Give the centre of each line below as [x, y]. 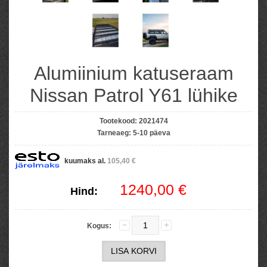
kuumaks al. [86, 161]
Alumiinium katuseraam [133, 73]
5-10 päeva [151, 133]
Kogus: [99, 226]
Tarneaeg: [114, 133]
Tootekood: [118, 121]
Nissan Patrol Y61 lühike [133, 95]
